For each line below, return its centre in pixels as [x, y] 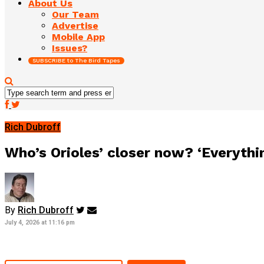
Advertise [75, 25]
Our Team [75, 14]
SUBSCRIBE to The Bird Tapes [76, 60]
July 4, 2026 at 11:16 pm [40, 222]
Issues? [70, 48]
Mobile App [78, 37]
